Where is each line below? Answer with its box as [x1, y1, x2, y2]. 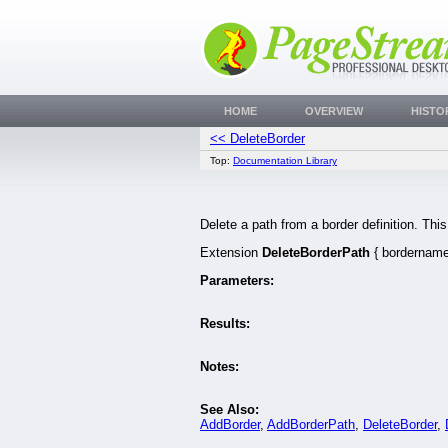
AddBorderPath [267, 417, 355, 433]
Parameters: [200, 273, 274, 289]
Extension [200, 245, 262, 261]
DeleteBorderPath [262, 245, 370, 261]
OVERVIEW [305, 105, 363, 117]
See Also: [200, 402, 259, 418]
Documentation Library [233, 155, 337, 166]
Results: [200, 316, 250, 332]
